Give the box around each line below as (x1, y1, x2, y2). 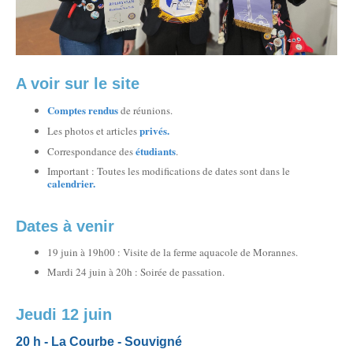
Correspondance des (47, 144, 136, 158)
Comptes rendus (47, 102, 118, 117)
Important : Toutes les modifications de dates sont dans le (47, 164, 290, 178)
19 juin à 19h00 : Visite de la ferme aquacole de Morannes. (47, 245, 298, 259)
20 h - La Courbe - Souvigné (16, 335, 182, 348)
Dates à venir (16, 217, 114, 235)
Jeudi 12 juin (16, 306, 112, 323)
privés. (139, 123, 169, 138)
